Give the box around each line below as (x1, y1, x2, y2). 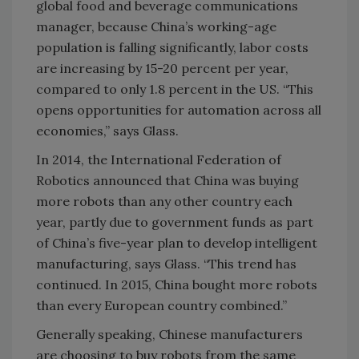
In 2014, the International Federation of (36, 151, 281, 167)
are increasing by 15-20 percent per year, (36, 59, 288, 76)
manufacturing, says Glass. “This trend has (36, 255, 296, 272)
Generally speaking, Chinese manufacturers (36, 325, 303, 342)
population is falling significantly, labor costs (36, 38, 309, 55)
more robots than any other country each (36, 192, 292, 209)
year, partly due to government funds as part (36, 213, 313, 230)
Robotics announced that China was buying (36, 171, 299, 188)
